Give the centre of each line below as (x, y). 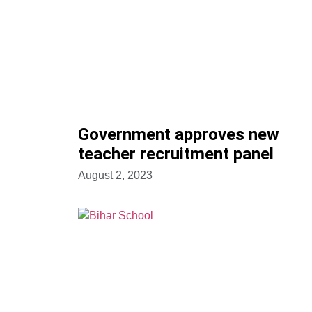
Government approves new (179, 135)
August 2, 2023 (115, 175)
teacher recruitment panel (176, 154)
